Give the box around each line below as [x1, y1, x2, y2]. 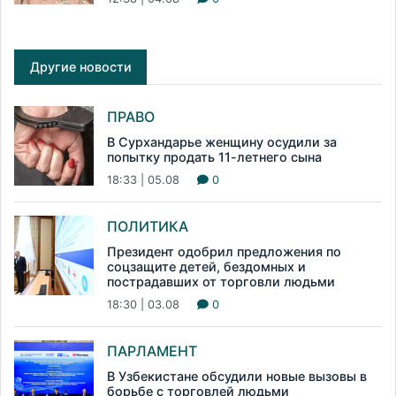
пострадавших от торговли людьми [107, 274, 335, 290]
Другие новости [29, 59, 132, 75]
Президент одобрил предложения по [107, 244, 341, 260]
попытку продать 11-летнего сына [107, 149, 322, 165]
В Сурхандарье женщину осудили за [107, 134, 337, 150]
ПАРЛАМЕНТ [107, 342, 197, 361]
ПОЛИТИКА [107, 217, 188, 236]
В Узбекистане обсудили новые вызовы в [107, 369, 367, 385]
